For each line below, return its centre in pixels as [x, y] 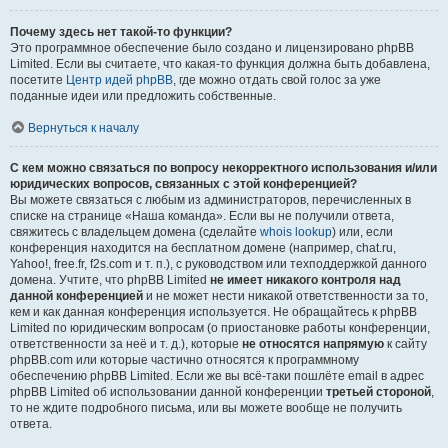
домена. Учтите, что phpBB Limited [110, 280]
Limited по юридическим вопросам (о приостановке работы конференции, [220, 328]
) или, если [362, 232]
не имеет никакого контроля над [305, 280]
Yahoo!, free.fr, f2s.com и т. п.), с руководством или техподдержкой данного [218, 264]
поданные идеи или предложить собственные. [143, 96]
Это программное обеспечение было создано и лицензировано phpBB [212, 48]
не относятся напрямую [313, 344]
